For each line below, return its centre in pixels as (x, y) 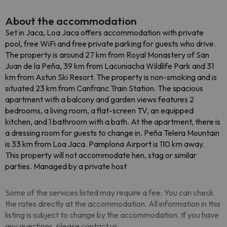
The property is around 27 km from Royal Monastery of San (107, 55)
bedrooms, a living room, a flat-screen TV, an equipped (99, 110)
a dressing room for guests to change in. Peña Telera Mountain (112, 133)
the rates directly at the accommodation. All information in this (113, 204)
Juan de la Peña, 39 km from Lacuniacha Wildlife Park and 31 (109, 66)
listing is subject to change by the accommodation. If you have (112, 215)
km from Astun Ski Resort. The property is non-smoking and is (111, 77)
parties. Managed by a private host (66, 166)
